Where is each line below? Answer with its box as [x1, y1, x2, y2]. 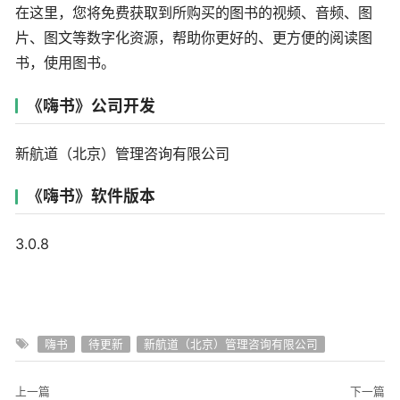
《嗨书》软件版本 [27, 187, 156, 206]
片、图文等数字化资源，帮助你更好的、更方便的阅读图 [15, 28, 372, 46]
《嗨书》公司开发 [27, 96, 156, 115]
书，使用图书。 [15, 53, 115, 71]
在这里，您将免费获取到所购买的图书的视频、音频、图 [15, 3, 372, 21]
